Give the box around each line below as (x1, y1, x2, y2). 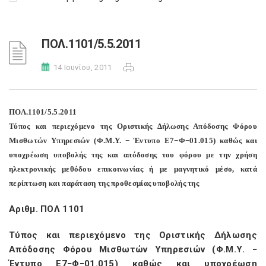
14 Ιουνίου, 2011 (53, 63, 112, 72)
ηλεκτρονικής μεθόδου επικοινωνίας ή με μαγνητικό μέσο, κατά (9, 164, 257, 173)
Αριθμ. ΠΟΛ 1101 (9, 204, 85, 214)
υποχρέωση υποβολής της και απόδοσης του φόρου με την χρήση (9, 150, 257, 159)
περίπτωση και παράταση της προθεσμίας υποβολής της (9, 179, 199, 188)
